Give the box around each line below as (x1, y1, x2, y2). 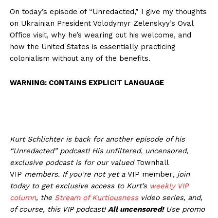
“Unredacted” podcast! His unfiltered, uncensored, (10, 146, 188, 155)
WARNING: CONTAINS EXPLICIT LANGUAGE (10, 78, 164, 87)
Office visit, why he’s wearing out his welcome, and (10, 30, 191, 39)
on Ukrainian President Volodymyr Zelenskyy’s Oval (10, 18, 193, 28)
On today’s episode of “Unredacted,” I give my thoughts (10, 7, 207, 16)
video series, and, (138, 193, 202, 202)
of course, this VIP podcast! (10, 204, 108, 214)
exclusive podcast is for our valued (10, 158, 136, 167)
